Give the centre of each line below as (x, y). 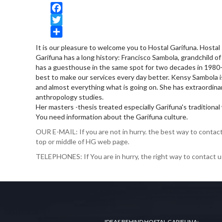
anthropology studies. (70, 97)
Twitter (62, 31)
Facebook (65, 19)
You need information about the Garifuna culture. (112, 116)
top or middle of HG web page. (83, 141)
